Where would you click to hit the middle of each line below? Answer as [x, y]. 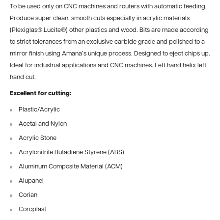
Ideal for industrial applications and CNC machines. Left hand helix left [108, 65]
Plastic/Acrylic [39, 110]
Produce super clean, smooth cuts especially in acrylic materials [100, 18]
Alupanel [31, 181]
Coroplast [32, 209]
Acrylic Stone [38, 138]
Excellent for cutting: [41, 93]
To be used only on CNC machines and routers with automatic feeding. [108, 6]
